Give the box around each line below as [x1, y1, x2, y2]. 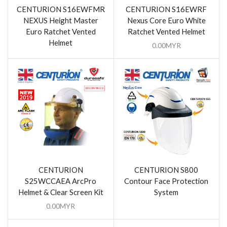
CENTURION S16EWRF [126, 4, 207, 14]
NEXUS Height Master [23, 15, 98, 25]
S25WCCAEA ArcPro [25, 176, 97, 186]
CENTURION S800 [134, 165, 199, 175]
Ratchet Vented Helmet [127, 26, 205, 36]
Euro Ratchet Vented [25, 26, 96, 36]
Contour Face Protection [124, 176, 209, 186]
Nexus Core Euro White [127, 15, 206, 25]
